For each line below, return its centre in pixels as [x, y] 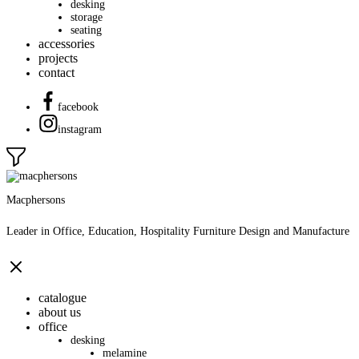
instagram [80, 129]
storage [87, 17]
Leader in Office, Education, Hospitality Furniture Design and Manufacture [178, 232]
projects [58, 58]
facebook [78, 107]
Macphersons [36, 200]
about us [60, 313]
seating [86, 30]
